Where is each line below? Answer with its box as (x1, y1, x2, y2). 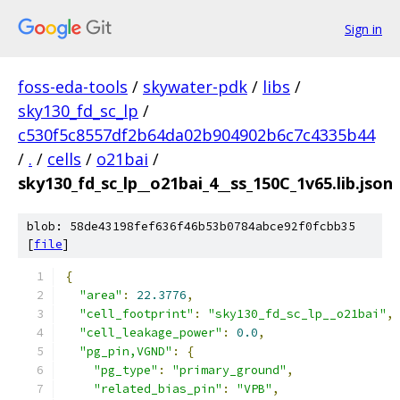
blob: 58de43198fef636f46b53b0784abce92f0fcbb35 (27, 219, 355, 234)
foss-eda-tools (18, 76, 128, 97)
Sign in (345, 20, 382, 37)
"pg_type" (94, 362, 158, 378)
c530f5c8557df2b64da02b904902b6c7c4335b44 (18, 124, 375, 146)
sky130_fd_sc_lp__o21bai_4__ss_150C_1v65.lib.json (18, 172, 393, 194)
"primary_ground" (172, 362, 287, 378)
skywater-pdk (143, 76, 247, 97)
